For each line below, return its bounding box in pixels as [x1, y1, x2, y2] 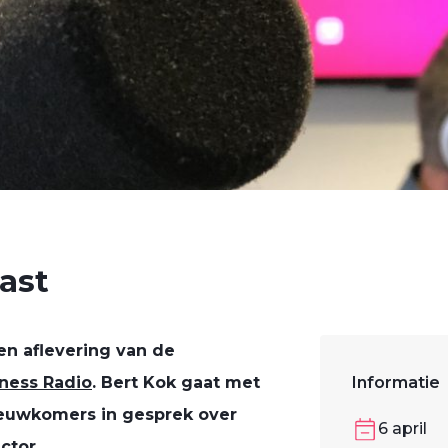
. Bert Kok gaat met [92, 373, 260, 392]
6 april [378, 419, 427, 439]
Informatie [352, 373, 440, 392]
